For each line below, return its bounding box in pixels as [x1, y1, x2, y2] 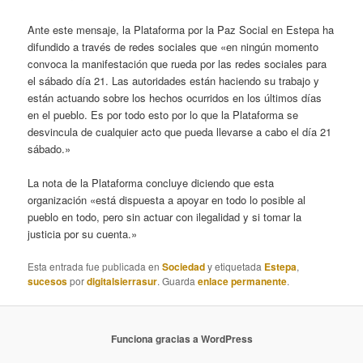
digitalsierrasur [87, 274, 158, 289]
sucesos [28, 274, 68, 289]
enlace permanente [198, 274, 288, 289]
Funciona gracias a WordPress [110, 331, 253, 346]
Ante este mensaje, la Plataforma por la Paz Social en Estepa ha [28, 21, 335, 37]
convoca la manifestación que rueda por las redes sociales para [28, 55, 327, 71]
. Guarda [157, 274, 199, 288]
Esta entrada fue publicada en [28, 259, 163, 274]
